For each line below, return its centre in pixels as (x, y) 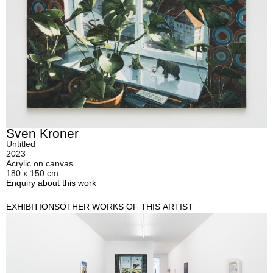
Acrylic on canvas (40, 164)
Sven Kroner (42, 133)
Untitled (21, 144)
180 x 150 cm (32, 173)
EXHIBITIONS (33, 207)
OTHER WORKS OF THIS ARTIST (126, 207)
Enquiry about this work (51, 183)
